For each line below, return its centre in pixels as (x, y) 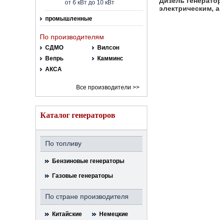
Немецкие (114, 214)
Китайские (67, 214)
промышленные (69, 19)
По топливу (63, 143)
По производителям (72, 37)
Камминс (110, 58)
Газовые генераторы (82, 176)
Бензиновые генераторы (88, 161)
